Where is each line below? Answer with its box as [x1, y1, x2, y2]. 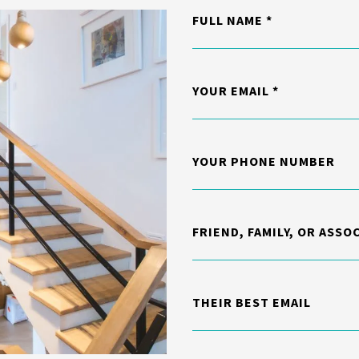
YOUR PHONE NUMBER [192, 153, 335, 170]
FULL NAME [192, 12, 263, 29]
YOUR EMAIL [192, 83, 269, 99]
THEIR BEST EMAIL [192, 294, 311, 311]
